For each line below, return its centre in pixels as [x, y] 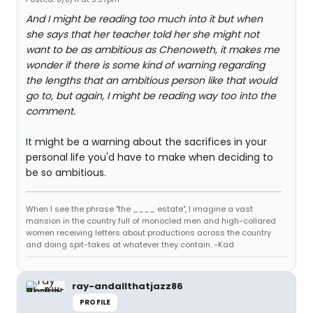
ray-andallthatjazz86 [128, 286]
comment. [51, 111]
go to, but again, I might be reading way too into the [151, 96]
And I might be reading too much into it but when [144, 19]
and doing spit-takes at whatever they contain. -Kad [130, 245]
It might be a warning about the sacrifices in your [146, 142]
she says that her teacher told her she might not [143, 34]
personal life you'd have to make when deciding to [150, 157]
